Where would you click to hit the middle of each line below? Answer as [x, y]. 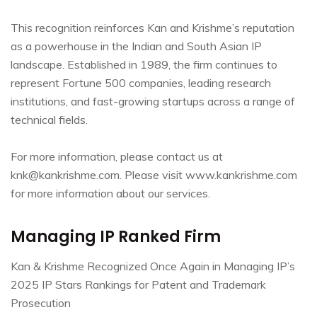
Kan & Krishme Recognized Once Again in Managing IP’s [153, 266]
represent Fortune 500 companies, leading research [141, 82]
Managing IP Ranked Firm [116, 236]
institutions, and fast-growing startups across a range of [153, 101]
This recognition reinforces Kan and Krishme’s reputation [152, 27]
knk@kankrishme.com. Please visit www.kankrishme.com [154, 174]
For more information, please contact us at [117, 156]
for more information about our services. [110, 193]
